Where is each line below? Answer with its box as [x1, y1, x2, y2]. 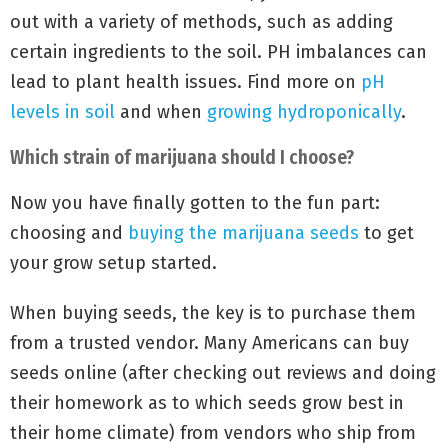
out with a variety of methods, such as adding [10, 10, 393, 33]
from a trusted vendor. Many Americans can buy [10, 331, 409, 354]
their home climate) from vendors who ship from [10, 421, 416, 444]
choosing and [10, 221, 128, 244]
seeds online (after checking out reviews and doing [10, 361, 436, 384]
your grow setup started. [10, 251, 217, 274]
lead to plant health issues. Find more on [10, 70, 361, 93]
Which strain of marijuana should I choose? [10, 145, 354, 169]
